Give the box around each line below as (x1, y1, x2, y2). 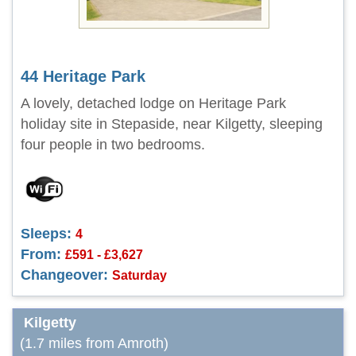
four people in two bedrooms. (21, 137, 205, 153)
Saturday (112, 268, 167, 282)
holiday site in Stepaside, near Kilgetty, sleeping (21, 116, 323, 132)
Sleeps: (21, 226, 72, 242)
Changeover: (21, 267, 108, 283)
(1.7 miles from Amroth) (20, 335, 168, 351)
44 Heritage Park (21, 68, 145, 85)
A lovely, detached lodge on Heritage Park (21, 95, 286, 111)
